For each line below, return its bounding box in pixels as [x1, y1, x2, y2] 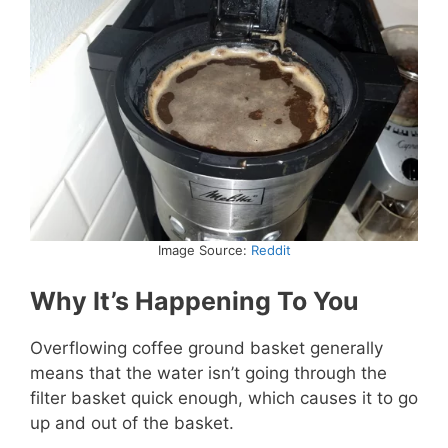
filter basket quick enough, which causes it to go [30, 387, 418, 408]
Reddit [250, 242, 291, 258]
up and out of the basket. [30, 412, 234, 433]
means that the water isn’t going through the [30, 362, 387, 383]
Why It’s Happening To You [30, 285, 359, 316]
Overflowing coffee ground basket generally [30, 337, 383, 358]
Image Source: [157, 242, 251, 258]
